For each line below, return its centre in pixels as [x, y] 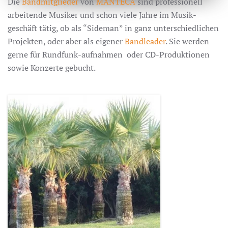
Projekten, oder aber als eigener [66, 41]
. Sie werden [187, 41]
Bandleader [145, 41]
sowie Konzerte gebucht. [52, 67]
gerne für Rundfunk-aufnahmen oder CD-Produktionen [109, 54]
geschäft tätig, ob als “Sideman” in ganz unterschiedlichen [113, 28]
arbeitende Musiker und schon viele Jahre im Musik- [102, 15]
